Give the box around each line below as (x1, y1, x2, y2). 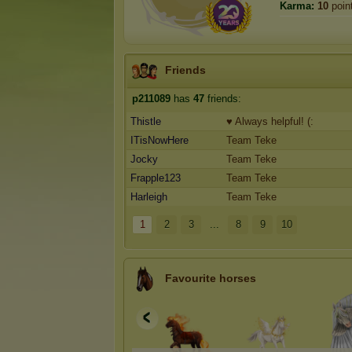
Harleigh (130, 191, 167, 203)
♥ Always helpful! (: (226, 115, 313, 127)
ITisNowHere (130, 134, 189, 146)
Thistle (130, 115, 161, 127)
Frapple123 (130, 172, 181, 184)
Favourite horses (165, 272, 256, 284)
